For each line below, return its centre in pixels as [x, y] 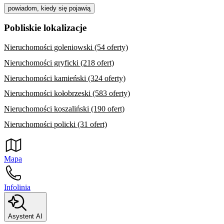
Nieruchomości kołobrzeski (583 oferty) [67, 93]
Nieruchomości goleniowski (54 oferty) [66, 47]
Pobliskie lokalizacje [45, 28]
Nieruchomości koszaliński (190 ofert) [64, 109]
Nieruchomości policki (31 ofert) [55, 124]
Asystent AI [25, 216]
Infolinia [17, 187]
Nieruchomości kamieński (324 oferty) [65, 78]
